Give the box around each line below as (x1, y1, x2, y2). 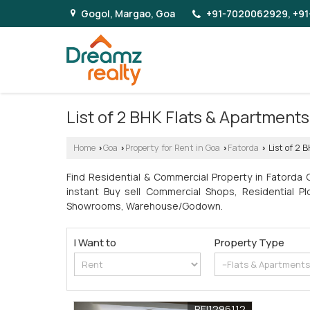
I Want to (74, 235, 116, 250)
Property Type (215, 235, 285, 250)
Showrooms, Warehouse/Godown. (66, 199, 223, 212)
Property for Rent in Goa (125, 141, 220, 154)
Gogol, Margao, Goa (81, 7, 175, 21)
